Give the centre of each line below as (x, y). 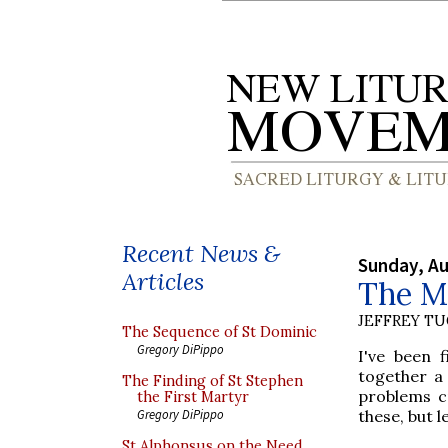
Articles (163, 281)
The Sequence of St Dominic (219, 332)
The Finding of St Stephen (212, 381)
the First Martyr (193, 397)
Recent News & (201, 253)
